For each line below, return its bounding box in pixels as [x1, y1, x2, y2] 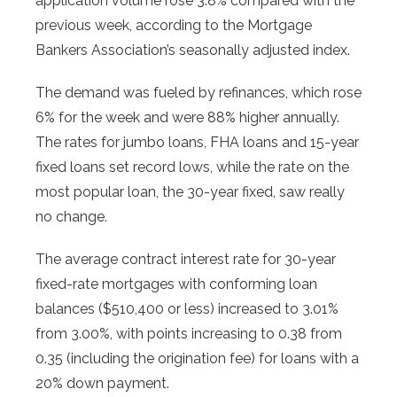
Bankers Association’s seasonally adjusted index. [35, 41, 350, 58]
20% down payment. [35, 374, 169, 392]
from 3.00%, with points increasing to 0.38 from [35, 324, 342, 342]
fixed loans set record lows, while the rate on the [35, 158, 349, 175]
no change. [35, 207, 107, 225]
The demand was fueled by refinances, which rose [35, 83, 362, 101]
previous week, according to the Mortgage [35, 16, 312, 34]
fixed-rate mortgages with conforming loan [35, 275, 317, 292]
